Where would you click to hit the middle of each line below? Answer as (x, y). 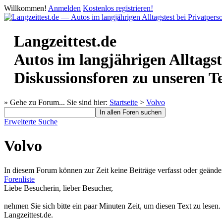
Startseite (124, 102)
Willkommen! (25, 8)
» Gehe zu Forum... (34, 102)
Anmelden (64, 8)
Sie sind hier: (87, 102)
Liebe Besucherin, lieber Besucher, (58, 188)
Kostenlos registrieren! (118, 8)
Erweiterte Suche (31, 121)
